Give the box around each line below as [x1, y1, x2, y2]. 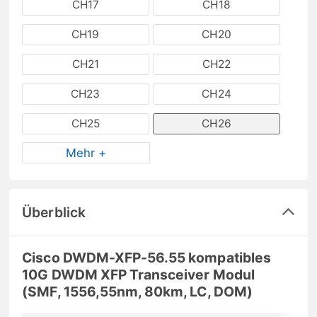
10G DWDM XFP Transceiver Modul [22, 265, 255, 283]
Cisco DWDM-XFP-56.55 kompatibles [22, 248, 271, 266]
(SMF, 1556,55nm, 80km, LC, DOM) [22, 282, 253, 300]
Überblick [22, 203, 86, 221]
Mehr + [66, 145, 107, 160]
